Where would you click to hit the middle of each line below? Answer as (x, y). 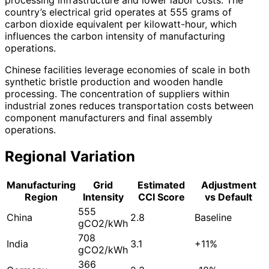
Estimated (161, 185)
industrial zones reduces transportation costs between (129, 105)
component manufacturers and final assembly (109, 117)
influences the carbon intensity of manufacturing (115, 36)
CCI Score (161, 197)
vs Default (228, 197)
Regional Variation (70, 156)
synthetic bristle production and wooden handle (114, 81)
